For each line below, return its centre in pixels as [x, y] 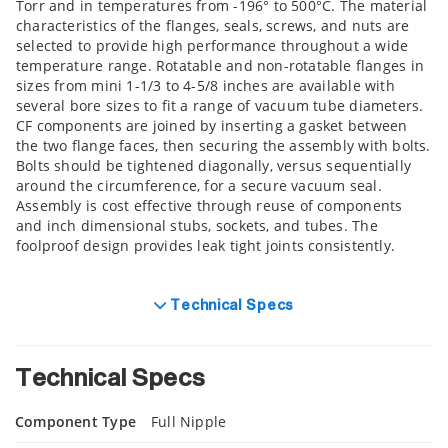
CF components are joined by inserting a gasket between [212, 126]
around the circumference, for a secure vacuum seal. [199, 186]
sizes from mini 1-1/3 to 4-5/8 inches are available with [205, 86]
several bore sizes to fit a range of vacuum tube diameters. [220, 106]
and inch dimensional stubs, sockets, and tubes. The [197, 226]
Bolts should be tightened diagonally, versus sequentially [213, 166]
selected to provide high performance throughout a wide [212, 46]
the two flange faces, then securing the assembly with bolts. [223, 146]
